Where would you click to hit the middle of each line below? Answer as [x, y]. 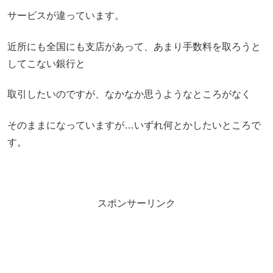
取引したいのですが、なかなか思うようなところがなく [129, 94]
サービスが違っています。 [66, 16]
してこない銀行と [46, 63]
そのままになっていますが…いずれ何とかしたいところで [134, 125]
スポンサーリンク [136, 204]
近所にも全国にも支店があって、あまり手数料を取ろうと [134, 46]
